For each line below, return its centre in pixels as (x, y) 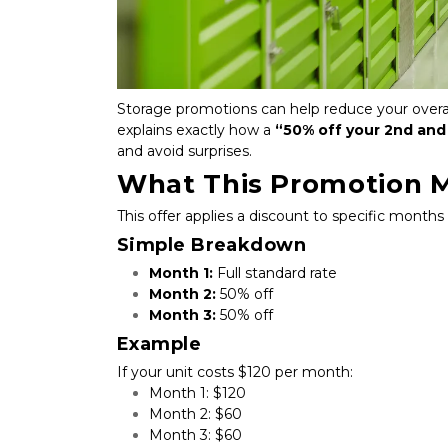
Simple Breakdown (212, 244)
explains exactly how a (196, 129)
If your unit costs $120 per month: (235, 371)
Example (159, 343)
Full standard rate (275, 272)
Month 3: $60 (195, 434)
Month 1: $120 (197, 392)
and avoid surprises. (184, 150)
